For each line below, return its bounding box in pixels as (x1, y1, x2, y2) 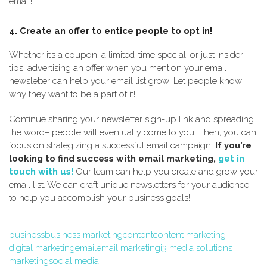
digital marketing (9, 243, 75, 253)
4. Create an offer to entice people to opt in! (9, 26, 212, 36)
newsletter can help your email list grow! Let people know (9, 76, 242, 86)
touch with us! (9, 166, 73, 177)
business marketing (45, 229, 123, 240)
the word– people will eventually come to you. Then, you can (9, 127, 256, 138)
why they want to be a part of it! (9, 89, 135, 100)
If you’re (215, 140, 252, 151)
